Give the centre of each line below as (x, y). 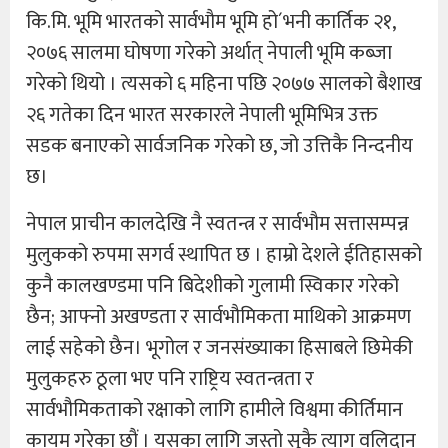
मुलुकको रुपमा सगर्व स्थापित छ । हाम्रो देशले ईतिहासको (224, 254)
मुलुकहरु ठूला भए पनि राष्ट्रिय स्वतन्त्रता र (170, 378)
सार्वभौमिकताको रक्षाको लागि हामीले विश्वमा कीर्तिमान (214, 409)
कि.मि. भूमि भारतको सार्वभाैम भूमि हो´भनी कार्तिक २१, (210, 21)
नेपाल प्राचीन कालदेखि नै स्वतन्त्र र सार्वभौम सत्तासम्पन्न (217, 223)
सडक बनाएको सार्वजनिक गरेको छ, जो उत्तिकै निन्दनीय (219, 145)
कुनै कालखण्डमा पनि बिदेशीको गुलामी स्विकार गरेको (212, 285)
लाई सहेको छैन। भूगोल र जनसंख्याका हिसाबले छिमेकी (219, 347)
